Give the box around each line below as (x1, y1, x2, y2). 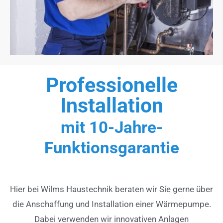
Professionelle (45, 73, 178, 98)
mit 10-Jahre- (60, 118, 163, 137)
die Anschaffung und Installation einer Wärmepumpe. (12, 199, 211, 210)
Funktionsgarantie (44, 138, 179, 158)
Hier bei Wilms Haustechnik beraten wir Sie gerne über (10, 184, 213, 195)
